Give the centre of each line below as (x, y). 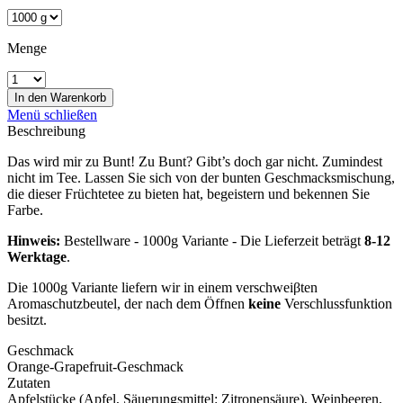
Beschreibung (46, 130)
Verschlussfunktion (338, 303)
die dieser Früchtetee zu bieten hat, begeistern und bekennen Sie (188, 193)
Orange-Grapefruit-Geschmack (95, 366)
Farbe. (25, 210)
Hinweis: (34, 240)
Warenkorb (78, 97)
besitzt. (27, 319)
